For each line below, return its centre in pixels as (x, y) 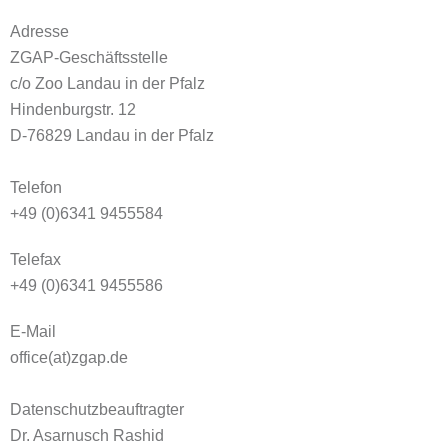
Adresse (39, 31)
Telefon (36, 187)
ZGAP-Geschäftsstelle (89, 57)
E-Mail (33, 331)
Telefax (35, 259)
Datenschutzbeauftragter (97, 409)
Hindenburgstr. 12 (73, 109)
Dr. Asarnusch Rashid (87, 435)
